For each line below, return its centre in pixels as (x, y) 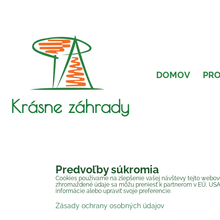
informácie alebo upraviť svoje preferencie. (113, 191)
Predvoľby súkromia (107, 170)
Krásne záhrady (70, 106)
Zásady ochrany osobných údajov (110, 206)
